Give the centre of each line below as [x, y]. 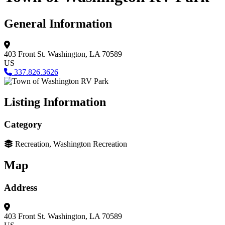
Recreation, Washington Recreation [71, 144]
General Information [58, 23]
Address [21, 187]
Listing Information [55, 102]
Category [23, 125]
